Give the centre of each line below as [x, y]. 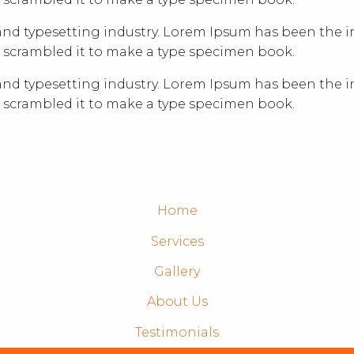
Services [177, 241]
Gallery [177, 271]
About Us [177, 302]
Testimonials [177, 332]
